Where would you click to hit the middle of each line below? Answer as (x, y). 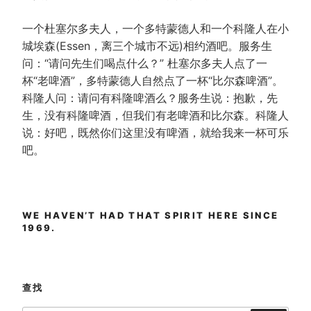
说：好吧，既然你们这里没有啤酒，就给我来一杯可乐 (155, 133)
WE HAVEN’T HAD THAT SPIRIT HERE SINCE (151, 216)
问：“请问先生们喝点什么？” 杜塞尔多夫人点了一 (145, 64)
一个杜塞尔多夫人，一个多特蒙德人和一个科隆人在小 (155, 29)
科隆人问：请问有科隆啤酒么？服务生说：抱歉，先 (150, 98)
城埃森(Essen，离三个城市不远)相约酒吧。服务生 (147, 46)
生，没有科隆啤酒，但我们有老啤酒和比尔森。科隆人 (155, 116)
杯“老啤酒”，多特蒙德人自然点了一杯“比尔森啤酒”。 (153, 81)
